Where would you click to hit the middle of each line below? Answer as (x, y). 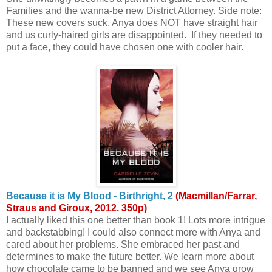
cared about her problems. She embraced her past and (123, 244)
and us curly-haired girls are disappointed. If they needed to (134, 35)
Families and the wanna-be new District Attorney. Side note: (134, 10)
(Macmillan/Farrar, (215, 195)
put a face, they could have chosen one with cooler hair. (125, 47)
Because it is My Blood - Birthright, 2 (90, 195)
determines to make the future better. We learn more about (130, 256)
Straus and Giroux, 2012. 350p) (76, 208)
